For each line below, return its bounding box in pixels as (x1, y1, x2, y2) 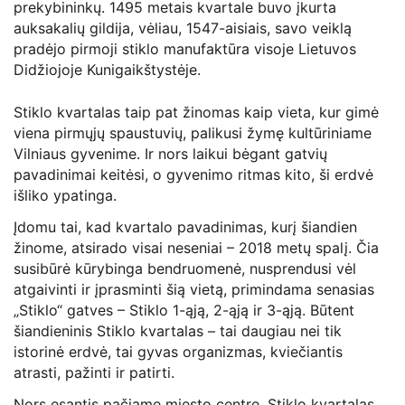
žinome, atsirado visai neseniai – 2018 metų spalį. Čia (14, 239, 379, 258)
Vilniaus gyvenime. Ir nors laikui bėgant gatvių (14, 145, 327, 164)
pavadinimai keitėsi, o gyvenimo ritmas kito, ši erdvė (14, 165, 373, 184)
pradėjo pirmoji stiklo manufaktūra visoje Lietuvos (14, 40, 356, 59)
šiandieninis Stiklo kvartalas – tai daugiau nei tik (14, 322, 342, 341)
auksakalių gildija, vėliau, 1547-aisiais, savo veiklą (14, 19, 352, 38)
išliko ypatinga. (14, 186, 117, 205)
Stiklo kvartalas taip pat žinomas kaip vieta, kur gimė (14, 103, 379, 122)
